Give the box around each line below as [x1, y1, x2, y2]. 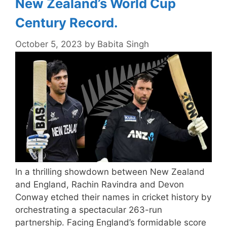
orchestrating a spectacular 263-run [15, 205, 162, 215]
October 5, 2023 [15, 39, 82, 50]
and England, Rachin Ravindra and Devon [15, 179, 184, 190]
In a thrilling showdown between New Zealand [15, 167, 205, 177]
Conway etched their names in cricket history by [15, 192, 211, 203]
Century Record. [15, 14, 118, 30]
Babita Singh [97, 39, 149, 50]
